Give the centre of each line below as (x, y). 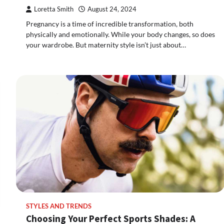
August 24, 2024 (112, 9)
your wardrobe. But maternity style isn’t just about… (106, 44)
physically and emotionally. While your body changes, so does (120, 34)
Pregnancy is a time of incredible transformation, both (110, 23)
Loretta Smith (54, 9)
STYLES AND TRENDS (59, 206)
